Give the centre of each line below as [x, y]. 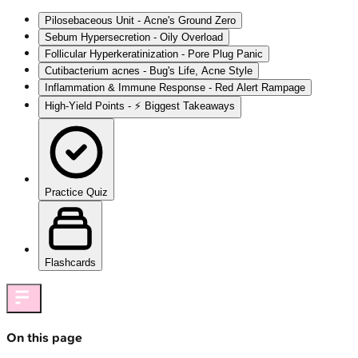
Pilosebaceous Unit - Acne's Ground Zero [140, 21]
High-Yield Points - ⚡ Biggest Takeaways [140, 106]
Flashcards [70, 263]
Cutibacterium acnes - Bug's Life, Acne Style [149, 71]
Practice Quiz [76, 193]
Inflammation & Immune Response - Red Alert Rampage [175, 88]
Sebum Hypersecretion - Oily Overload [134, 38]
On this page [44, 338]
